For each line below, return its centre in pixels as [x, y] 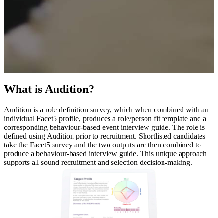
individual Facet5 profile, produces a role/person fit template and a [105, 119]
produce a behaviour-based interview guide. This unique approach [105, 154]
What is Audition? [49, 89]
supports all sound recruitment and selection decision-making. [98, 163]
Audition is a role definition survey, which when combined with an [106, 110]
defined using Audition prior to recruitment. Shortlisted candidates [105, 136]
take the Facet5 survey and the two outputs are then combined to [102, 145]
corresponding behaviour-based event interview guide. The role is [104, 127]
